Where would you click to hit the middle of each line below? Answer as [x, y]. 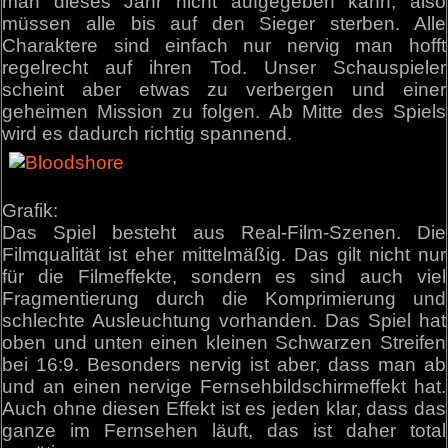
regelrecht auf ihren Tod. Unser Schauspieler [224, 68]
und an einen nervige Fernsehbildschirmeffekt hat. [224, 387]
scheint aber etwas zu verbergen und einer [224, 90]
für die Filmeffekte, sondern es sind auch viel [224, 277]
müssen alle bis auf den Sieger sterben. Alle [224, 24]
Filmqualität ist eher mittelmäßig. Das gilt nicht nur [224, 255]
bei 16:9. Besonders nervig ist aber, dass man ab [224, 365]
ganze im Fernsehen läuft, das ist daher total [224, 431]
